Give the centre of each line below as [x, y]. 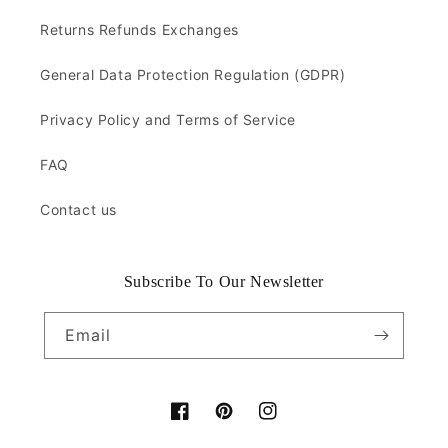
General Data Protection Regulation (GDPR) [193, 74]
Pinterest [246, 422]
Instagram [294, 422]
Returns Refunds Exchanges [139, 29]
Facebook [205, 422]
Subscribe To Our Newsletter [224, 281]
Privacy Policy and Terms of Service [168, 119]
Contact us [78, 209]
